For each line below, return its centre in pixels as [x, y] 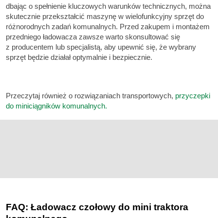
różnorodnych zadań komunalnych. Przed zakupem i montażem [108, 27]
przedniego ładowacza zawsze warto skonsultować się [93, 37]
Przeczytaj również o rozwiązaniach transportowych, [91, 95]
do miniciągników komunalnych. [56, 106]
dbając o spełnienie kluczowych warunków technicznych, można [108, 6]
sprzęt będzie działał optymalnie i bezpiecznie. [79, 57]
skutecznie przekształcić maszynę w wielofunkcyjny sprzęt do [105, 17]
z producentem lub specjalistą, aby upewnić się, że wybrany [101, 47]
